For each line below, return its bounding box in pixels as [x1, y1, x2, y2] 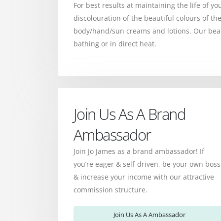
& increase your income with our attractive [74, 172, 214, 182]
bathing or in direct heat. [74, 38, 156, 48]
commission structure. [74, 184, 147, 194]
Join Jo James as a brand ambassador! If [74, 146, 204, 156]
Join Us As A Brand [74, 103, 185, 124]
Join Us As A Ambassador [113, 210, 185, 220]
